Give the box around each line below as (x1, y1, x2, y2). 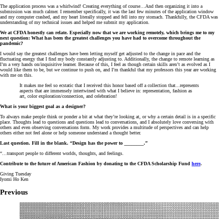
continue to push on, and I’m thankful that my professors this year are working (60, 67, 216, 73)
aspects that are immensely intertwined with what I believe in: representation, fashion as (20, 88, 192, 94)
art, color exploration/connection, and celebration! (20, 93, 117, 99)
